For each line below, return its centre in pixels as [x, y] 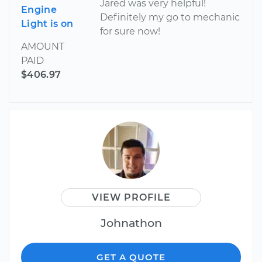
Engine [39, 9]
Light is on [47, 23]
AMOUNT [43, 46]
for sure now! [130, 31]
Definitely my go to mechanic [170, 17]
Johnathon [131, 223]
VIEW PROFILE [131, 197]
